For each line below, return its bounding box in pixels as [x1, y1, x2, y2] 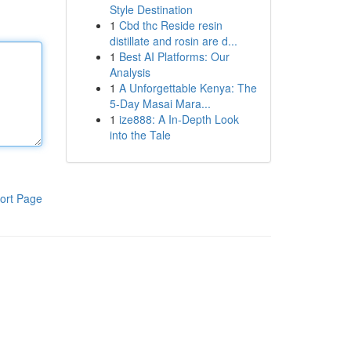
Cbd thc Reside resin [118, 17, 223, 33]
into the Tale [109, 127, 171, 143]
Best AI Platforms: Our [118, 49, 230, 64]
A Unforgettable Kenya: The [118, 80, 257, 96]
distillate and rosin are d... [109, 33, 237, 49]
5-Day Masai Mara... [109, 96, 211, 111]
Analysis [109, 64, 150, 80]
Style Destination [109, 2, 193, 17]
